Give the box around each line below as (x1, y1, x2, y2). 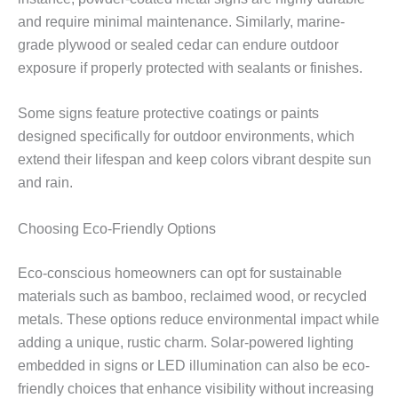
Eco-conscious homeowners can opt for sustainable (18, 265, 342, 281)
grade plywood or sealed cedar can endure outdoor (18, 36, 338, 52)
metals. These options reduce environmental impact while (18, 311, 379, 327)
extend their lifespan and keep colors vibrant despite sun (18, 152, 371, 168)
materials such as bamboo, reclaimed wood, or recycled (18, 288, 367, 304)
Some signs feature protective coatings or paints (18, 106, 319, 122)
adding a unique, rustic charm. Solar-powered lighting (18, 334, 354, 350)
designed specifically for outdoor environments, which (18, 129, 354, 145)
